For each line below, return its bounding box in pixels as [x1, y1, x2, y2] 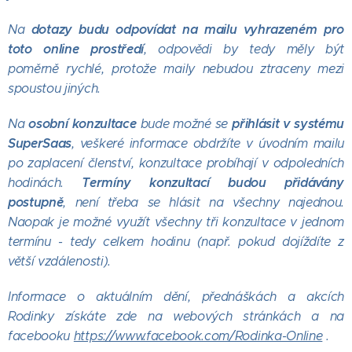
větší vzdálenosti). [8, 254, 111, 269]
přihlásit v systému [232, 115, 345, 133]
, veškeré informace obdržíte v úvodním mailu [71, 136, 344, 152]
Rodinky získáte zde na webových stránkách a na [8, 309, 344, 324]
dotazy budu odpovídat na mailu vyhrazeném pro [31, 21, 344, 38]
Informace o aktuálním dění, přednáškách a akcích [8, 289, 344, 305]
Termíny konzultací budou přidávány [82, 174, 344, 192]
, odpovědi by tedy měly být [144, 42, 344, 57]
